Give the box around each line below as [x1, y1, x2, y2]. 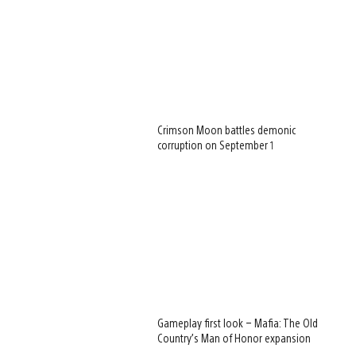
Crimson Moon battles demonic [157, 122, 296, 137]
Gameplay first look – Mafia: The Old [157, 315, 319, 331]
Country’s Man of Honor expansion [157, 331, 311, 346]
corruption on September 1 [157, 137, 275, 153]
